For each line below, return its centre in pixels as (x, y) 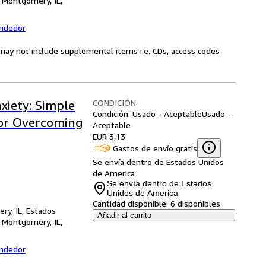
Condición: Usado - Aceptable (147, 114)
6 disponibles (195, 203)
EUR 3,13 (109, 136)
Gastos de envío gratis (155, 148)
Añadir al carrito (124, 215)
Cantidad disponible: (130, 203)
